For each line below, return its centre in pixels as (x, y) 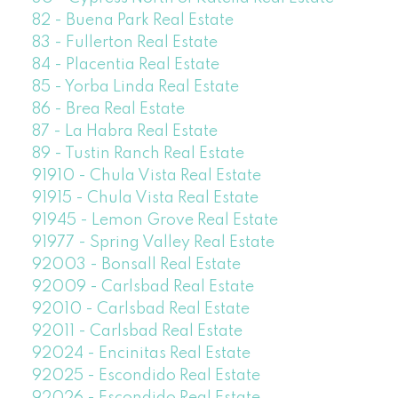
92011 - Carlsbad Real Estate (137, 332)
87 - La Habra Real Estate (124, 132)
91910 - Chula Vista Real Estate (146, 176)
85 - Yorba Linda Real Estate (135, 88)
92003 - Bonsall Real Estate (136, 265)
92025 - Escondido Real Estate (146, 376)
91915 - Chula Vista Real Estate (145, 199)
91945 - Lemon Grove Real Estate (155, 221)
